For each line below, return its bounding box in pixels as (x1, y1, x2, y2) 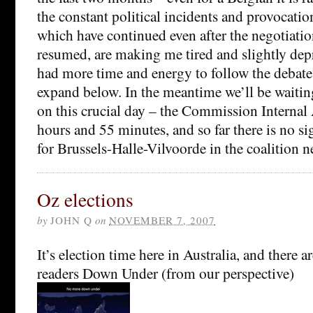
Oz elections (37, 186, 133, 212)
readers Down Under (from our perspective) (37, 262, 294, 283)
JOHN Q (50, 212, 92, 227)
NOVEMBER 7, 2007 (109, 212, 215, 227)
